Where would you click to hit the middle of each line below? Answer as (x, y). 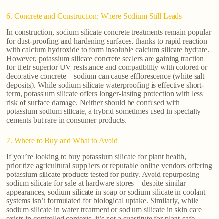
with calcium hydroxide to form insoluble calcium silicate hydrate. (108, 50)
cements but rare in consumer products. (67, 120)
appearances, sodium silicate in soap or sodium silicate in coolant (106, 192)
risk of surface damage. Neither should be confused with (93, 103)
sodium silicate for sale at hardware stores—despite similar (96, 183)
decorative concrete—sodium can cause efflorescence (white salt (106, 76)
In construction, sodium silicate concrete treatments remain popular (109, 32)
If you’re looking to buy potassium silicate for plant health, (97, 156)
